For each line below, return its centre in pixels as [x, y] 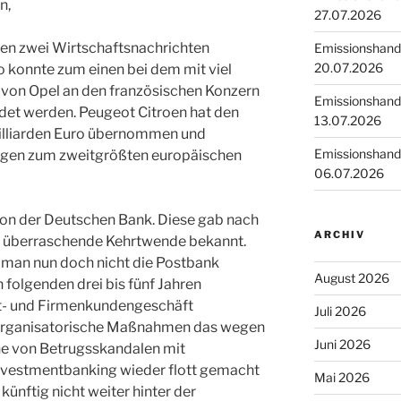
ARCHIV [339, 235]
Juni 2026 [342, 345]
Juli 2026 [340, 311]
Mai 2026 [341, 378]
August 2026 [351, 278]
